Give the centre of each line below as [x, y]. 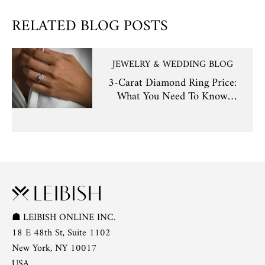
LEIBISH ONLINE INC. [69, 217]
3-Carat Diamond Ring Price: [173, 83]
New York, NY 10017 [54, 248]
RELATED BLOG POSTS [90, 26]
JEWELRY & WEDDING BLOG [172, 64]
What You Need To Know [173, 96]
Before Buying [173, 110]
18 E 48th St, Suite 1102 [61, 233]
